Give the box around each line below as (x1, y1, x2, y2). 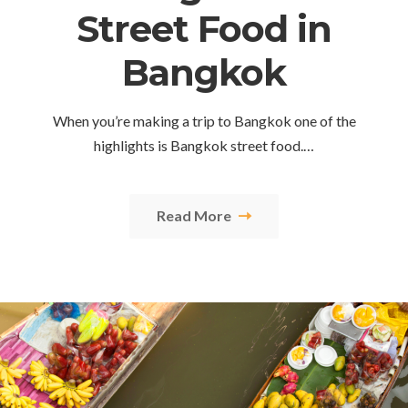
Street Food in (76, 6, 331, 52)
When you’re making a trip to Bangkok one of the (52, 112, 356, 130)
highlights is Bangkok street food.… (94, 137, 314, 155)
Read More (157, 207, 234, 225)
